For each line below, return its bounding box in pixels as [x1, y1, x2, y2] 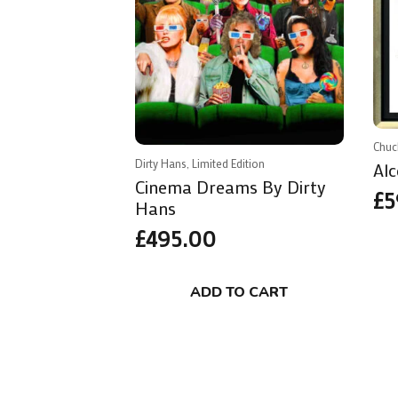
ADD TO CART [190, 283, 289, 303]
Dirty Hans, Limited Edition [135, 156, 265, 171]
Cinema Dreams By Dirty [135, 175, 326, 199]
